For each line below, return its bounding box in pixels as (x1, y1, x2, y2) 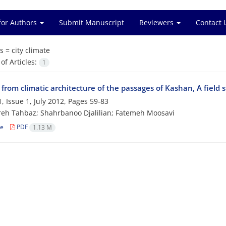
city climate (11, 45, 50, 55)
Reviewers (139, 18, 176, 27)
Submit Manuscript (59, 18, 124, 27)
